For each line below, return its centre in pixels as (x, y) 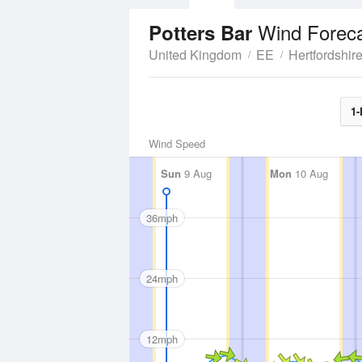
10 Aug (310, 173)
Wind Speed (177, 143)
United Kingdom (195, 55)
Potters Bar (203, 32)
